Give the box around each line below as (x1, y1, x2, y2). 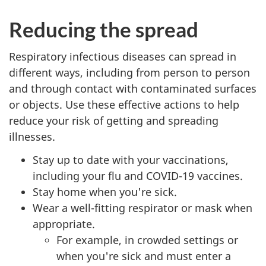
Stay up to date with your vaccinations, (33, 152, 229, 167)
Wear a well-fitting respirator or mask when (33, 200, 252, 215)
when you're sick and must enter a (56, 248, 231, 263)
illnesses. (9, 129, 55, 144)
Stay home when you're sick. (33, 184, 177, 199)
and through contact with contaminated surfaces (9, 81, 256, 96)
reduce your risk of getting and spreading (9, 113, 218, 128)
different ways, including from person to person (9, 65, 250, 80)
